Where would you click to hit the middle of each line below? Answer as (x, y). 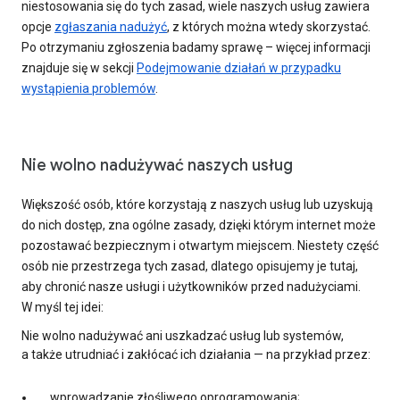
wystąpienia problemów (88, 89)
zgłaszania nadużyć (111, 27)
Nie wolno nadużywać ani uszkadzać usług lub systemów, (183, 336)
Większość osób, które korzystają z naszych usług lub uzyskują (197, 205)
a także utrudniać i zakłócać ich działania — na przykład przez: (196, 355)
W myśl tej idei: (62, 308)
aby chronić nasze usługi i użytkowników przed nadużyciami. (191, 287)
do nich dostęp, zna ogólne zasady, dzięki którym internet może (199, 225)
